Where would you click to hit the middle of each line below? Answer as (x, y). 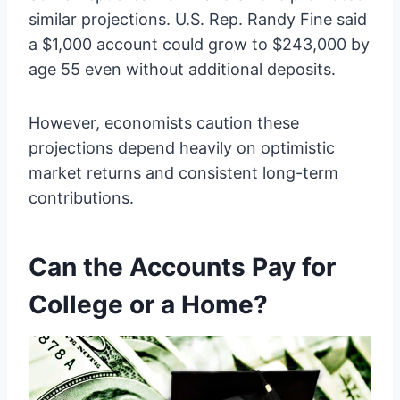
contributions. (81, 197)
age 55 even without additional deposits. (182, 69)
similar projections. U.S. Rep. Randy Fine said (198, 19)
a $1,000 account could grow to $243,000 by (199, 44)
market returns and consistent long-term (183, 172)
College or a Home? (148, 304)
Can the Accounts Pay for (182, 267)
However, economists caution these (164, 122)
